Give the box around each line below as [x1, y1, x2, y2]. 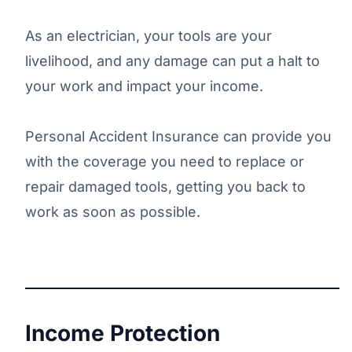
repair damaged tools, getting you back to [25, 178, 306, 195]
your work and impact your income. [25, 77, 263, 94]
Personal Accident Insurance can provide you [25, 127, 332, 145]
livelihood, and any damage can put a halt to [25, 52, 320, 69]
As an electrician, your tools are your [25, 27, 272, 44]
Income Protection [25, 319, 220, 346]
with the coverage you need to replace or [25, 152, 304, 170]
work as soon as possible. [25, 203, 200, 220]
